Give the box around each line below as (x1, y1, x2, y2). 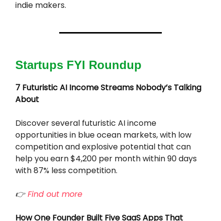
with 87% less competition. (15, 164, 117, 176)
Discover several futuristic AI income (15, 117, 156, 129)
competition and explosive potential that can (15, 141, 191, 152)
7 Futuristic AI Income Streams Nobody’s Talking (15, 81, 201, 93)
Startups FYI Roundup (15, 58, 142, 72)
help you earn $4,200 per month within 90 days (15, 152, 197, 164)
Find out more (28, 188, 85, 200)
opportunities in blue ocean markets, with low (15, 129, 191, 141)
